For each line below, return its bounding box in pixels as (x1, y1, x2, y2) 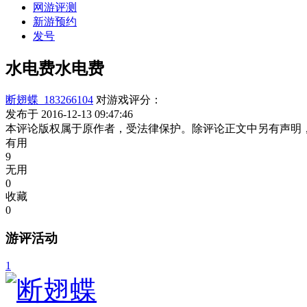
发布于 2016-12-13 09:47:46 (5, 108, 133, 120)
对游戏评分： (96, 93, 162, 106)
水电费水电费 (5, 59, 104, 77)
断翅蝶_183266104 (5, 93, 93, 106)
